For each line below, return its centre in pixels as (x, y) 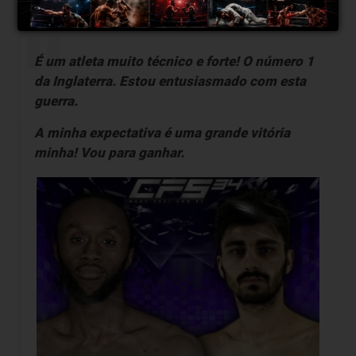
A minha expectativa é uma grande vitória (162, 132)
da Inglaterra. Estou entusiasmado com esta (170, 81)
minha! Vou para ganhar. (109, 152)
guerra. (56, 101)
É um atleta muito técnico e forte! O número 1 (174, 61)
